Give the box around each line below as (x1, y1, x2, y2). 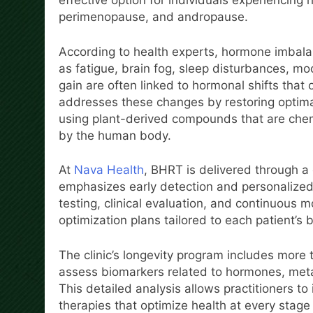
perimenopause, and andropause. (59, 10, 248, 24)
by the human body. (59, 128, 171, 143)
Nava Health (74, 163, 144, 177)
